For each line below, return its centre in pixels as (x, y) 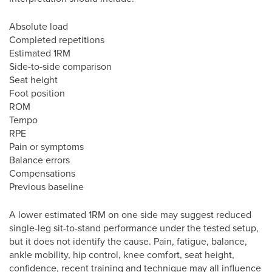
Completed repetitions (57, 39)
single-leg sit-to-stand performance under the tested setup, (134, 228)
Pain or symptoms (46, 146)
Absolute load (39, 26)
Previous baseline (46, 186)
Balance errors (39, 160)
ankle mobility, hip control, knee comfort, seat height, (122, 254)
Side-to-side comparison (60, 66)
